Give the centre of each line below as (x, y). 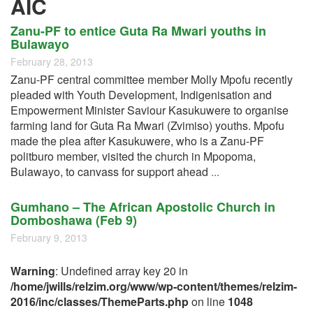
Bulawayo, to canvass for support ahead (111, 172)
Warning (33, 271)
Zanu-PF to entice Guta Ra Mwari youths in (138, 31)
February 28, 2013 (52, 61)
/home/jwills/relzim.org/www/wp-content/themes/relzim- (154, 286)
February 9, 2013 (49, 238)
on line (208, 301)
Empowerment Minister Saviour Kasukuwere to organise (150, 110)
